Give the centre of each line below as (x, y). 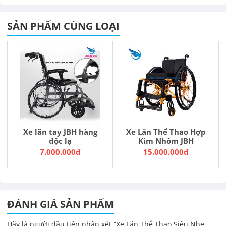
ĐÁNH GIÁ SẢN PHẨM (61, 204)
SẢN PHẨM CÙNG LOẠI (63, 26)
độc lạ (60, 141)
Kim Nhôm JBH (166, 141)
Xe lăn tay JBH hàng (60, 132)
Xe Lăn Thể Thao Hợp (166, 132)
